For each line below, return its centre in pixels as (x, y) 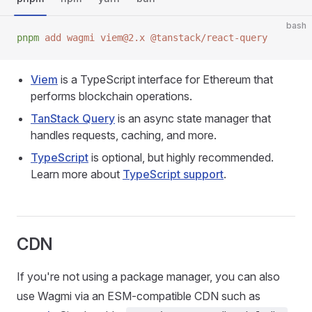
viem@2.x (120, 38)
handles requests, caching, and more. (124, 135)
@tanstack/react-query (206, 38)
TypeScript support (173, 174)
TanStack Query (73, 118)
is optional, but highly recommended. (181, 157)
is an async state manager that (193, 118)
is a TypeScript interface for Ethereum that (165, 79)
